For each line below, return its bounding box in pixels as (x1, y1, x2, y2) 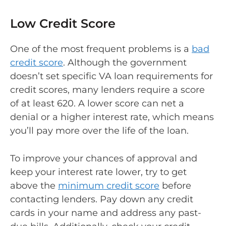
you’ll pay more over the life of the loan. (10, 125, 191, 136)
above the (10, 180, 58, 192)
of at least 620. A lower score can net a (10, 97, 184, 109)
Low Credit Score (10, 16, 116, 31)
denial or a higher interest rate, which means (10, 111, 214, 123)
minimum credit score (58, 180, 159, 192)
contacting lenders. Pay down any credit (10, 194, 193, 205)
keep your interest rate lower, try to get (10, 166, 187, 178)
